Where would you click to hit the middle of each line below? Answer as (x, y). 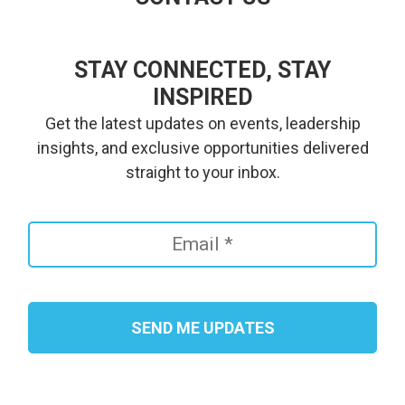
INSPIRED (202, 98)
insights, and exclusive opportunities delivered (202, 148)
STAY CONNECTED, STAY (202, 71)
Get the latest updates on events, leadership (202, 124)
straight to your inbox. (202, 173)
